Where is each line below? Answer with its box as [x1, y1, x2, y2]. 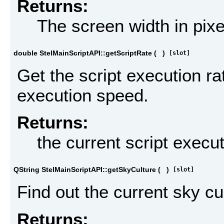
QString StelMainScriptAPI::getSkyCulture [13, 165, 156, 173]
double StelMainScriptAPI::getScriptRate [13, 48, 152, 57]
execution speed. [17, 85, 148, 105]
